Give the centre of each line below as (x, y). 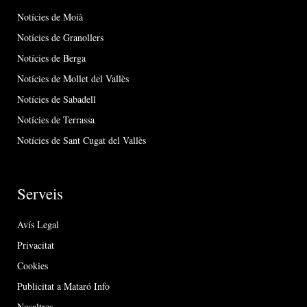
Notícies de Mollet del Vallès (73, 79)
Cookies (33, 266)
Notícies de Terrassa (56, 120)
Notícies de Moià (50, 17)
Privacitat (36, 245)
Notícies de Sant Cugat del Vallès (82, 140)
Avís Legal (38, 225)
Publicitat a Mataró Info (63, 286)
